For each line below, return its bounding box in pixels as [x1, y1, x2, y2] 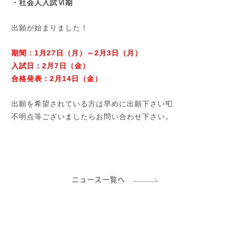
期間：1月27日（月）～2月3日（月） [11, 49, 143, 57]
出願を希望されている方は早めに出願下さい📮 [11, 100, 174, 108]
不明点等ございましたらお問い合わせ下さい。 [11, 112, 174, 121]
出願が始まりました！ [11, 24, 89, 32]
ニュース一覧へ [71, 174, 133, 185]
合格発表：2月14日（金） [11, 74, 103, 83]
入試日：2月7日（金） [11, 62, 90, 70]
